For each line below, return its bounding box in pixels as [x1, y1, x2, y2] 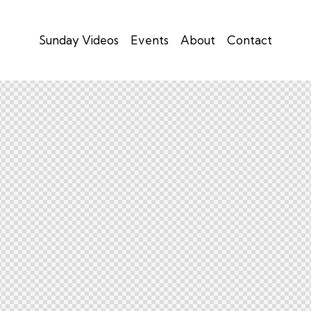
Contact [227, 32, 272, 47]
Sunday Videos [39, 32, 119, 47]
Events [131, 32, 169, 47]
